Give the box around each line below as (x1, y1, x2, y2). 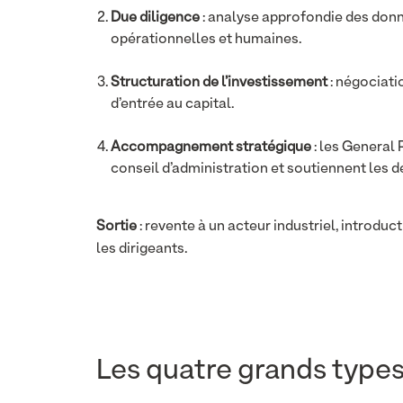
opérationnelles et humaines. (111, 32, 301, 47)
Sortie (96, 219, 137, 234)
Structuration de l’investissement (111, 76, 327, 90)
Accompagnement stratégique (111, 140, 311, 155)
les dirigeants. (96, 242, 187, 256)
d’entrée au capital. (111, 97, 234, 112)
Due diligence (111, 11, 200, 25)
